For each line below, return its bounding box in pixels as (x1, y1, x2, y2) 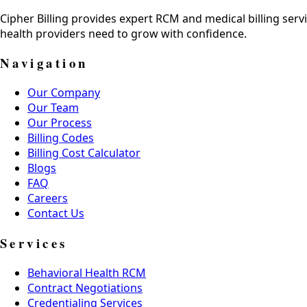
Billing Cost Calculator (27, 145, 140, 161)
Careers (27, 191, 68, 206)
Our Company (27, 85, 100, 101)
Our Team (27, 100, 79, 116)
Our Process (27, 115, 92, 131)
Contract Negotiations (27, 280, 143, 295)
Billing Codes (27, 130, 94, 146)
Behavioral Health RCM (27, 265, 146, 280)
